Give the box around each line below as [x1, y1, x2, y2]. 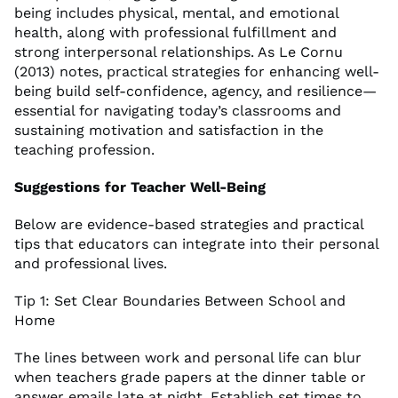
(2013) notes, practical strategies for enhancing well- [14, 62, 379, 80]
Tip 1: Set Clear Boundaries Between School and [14, 291, 346, 309]
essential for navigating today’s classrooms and [14, 101, 341, 119]
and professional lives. [14, 254, 167, 272]
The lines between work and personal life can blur [14, 348, 362, 366]
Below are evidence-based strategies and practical [14, 215, 363, 233]
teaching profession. [14, 140, 155, 158]
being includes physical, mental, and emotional [14, 4, 338, 21]
